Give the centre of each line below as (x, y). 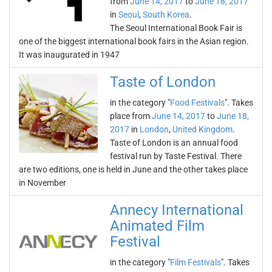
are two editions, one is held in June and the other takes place (133, 169)
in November (42, 183)
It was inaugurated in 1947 (69, 55)
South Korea (166, 15)
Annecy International (177, 210)
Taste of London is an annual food (174, 143)
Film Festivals (195, 262)
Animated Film (157, 226)
